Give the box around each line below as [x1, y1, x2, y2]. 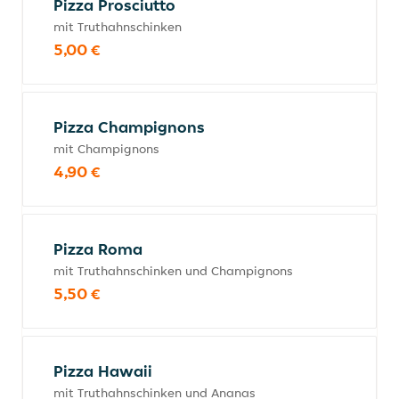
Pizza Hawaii [53, 361, 152, 381]
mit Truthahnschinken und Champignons [53, 263, 293, 279]
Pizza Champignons [53, 117, 205, 137]
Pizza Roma [53, 239, 142, 259]
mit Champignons [53, 141, 159, 157]
